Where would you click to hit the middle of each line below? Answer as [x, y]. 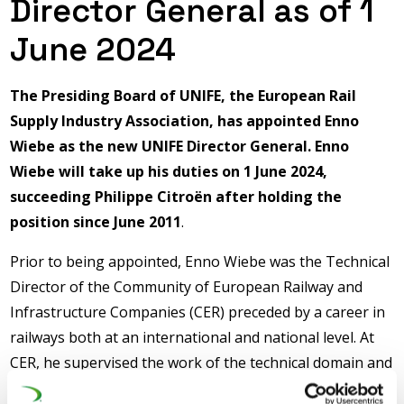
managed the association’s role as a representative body [201, 388]
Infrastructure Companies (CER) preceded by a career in [198, 312]
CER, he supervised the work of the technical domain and [202, 363]
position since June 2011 [96, 222]
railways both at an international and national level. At [193, 337]
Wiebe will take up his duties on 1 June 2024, [169, 171]
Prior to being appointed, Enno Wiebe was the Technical [200, 262]
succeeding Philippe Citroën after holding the [176, 197]
